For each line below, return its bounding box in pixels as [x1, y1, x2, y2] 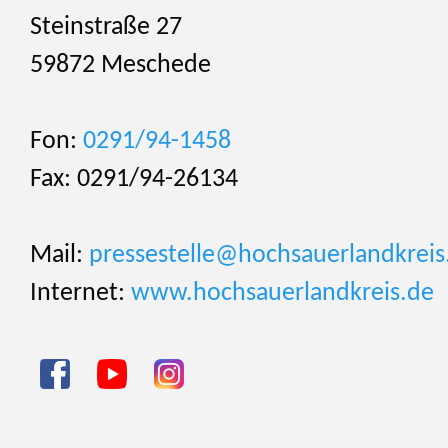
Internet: [30, 281, 131, 307]
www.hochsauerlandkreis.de [131, 281, 434, 307]
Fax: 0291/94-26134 [30, 167, 238, 193]
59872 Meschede [30, 53, 211, 79]
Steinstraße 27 [30, 15, 182, 41]
